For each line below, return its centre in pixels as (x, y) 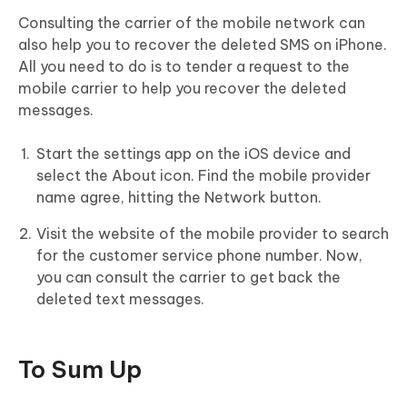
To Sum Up (80, 369)
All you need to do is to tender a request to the (184, 66)
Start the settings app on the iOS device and (194, 153)
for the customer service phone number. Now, (199, 255)
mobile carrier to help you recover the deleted (182, 88)
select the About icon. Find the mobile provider (203, 175)
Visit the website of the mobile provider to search (213, 233)
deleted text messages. (120, 298)
